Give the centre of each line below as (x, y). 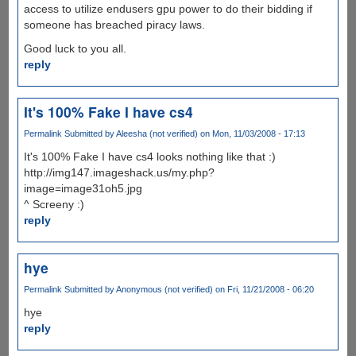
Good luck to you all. (75, 48)
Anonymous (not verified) (164, 290)
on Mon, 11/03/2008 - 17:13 (251, 133)
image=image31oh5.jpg (83, 189)
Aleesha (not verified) (157, 133)
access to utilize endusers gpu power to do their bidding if (168, 9)
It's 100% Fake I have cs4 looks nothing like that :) (149, 157)
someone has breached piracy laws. (114, 25)
